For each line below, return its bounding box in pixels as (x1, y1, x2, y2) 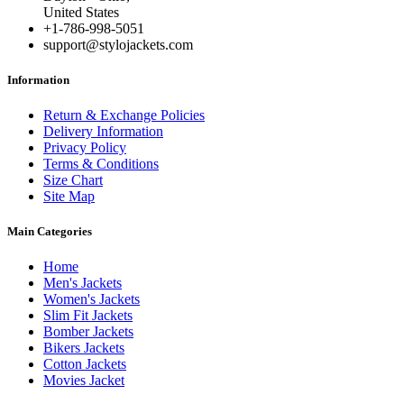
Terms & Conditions (43, 156, 159, 171)
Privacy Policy (43, 140, 126, 155)
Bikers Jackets (43, 340, 124, 356)
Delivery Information (43, 124, 163, 139)
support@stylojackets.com (43, 36, 193, 52)
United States (43, 4, 119, 20)
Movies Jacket (43, 372, 124, 389)
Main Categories (7, 225, 92, 239)
